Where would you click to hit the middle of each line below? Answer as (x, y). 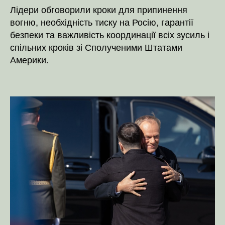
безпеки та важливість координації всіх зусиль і (110, 34)
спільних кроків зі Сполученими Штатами (96, 46)
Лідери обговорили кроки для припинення (99, 9)
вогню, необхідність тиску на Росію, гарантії (102, 21)
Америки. (29, 59)
